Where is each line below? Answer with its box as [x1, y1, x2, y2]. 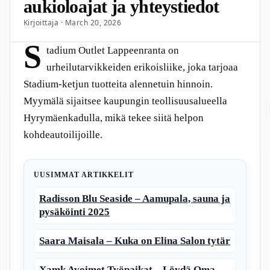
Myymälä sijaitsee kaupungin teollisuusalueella [24, 95, 227, 107]
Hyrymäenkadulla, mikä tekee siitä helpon [24, 112, 204, 124]
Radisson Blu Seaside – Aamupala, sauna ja [39, 192, 230, 204]
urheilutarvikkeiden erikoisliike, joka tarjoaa [46, 61, 238, 73]
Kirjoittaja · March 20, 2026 [24, 17, 122, 28]
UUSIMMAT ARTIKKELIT [34, 170, 134, 179]
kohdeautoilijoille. [24, 129, 102, 140]
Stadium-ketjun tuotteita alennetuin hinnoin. [24, 78, 213, 90]
